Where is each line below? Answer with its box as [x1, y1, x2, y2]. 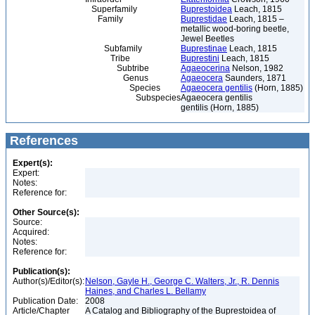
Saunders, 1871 [223, 73, 286, 83]
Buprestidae [181, 14, 227, 24]
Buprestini [181, 53, 219, 63]
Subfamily [9, 44, 142, 53]
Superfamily [9, 4, 137, 14]
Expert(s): [13, 158, 53, 168]
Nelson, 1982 [230, 63, 283, 73]
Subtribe [9, 63, 149, 73]
